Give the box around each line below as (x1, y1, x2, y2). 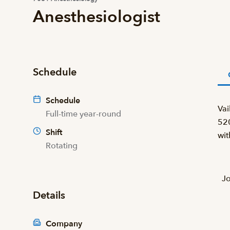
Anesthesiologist (33, 6, 160, 28)
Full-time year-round (46, 108, 121, 120)
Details (33, 188, 65, 202)
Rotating (46, 140, 78, 151)
